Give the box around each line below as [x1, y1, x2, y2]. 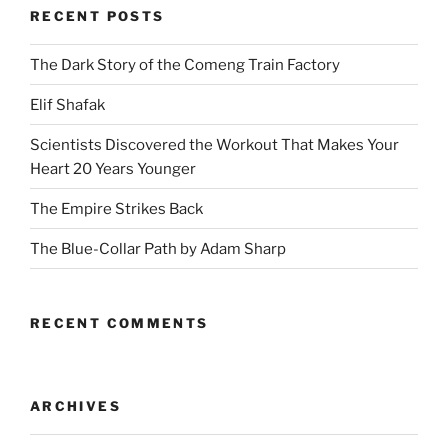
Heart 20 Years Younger [30, 159, 196, 178]
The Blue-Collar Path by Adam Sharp [30, 239, 286, 258]
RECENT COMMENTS [30, 315, 209, 332]
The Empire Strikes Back [30, 199, 203, 218]
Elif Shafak [30, 95, 105, 114]
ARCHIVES [30, 397, 121, 414]
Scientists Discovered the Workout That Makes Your [30, 135, 399, 154]
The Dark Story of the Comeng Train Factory [30, 55, 340, 74]
